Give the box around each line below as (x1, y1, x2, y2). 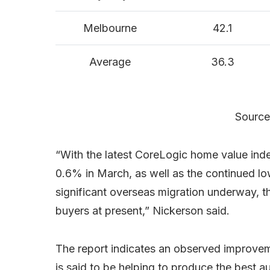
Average (89, 55, 131, 69)
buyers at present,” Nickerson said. (55, 204, 230, 218)
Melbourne (83, 22, 137, 35)
